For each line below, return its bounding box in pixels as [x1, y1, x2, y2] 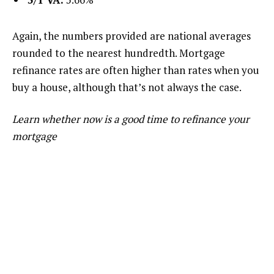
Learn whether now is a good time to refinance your [12, 111, 250, 126]
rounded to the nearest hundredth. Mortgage [12, 46, 225, 61]
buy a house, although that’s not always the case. [12, 80, 242, 95]
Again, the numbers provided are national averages [12, 29, 251, 43]
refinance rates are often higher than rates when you [12, 63, 259, 78]
